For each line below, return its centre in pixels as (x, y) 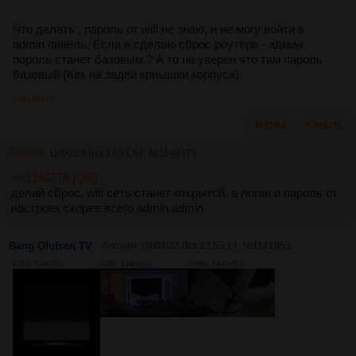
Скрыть (325, 124)
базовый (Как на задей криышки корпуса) (126, 74)
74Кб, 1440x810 (126, 263)
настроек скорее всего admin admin (107, 207)
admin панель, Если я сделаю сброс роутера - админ (158, 44)
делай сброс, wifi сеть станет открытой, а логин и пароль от (174, 192)
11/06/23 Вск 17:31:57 (96, 153)
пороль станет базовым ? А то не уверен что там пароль (168, 59)
